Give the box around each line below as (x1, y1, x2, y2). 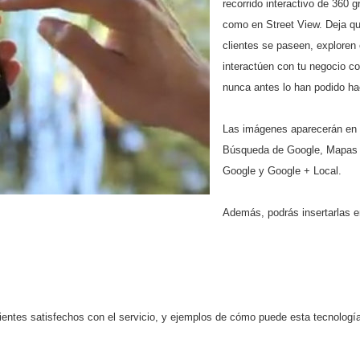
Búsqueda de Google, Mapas (223, 144, 358, 156)
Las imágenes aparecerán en (223, 123, 357, 135)
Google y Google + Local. (223, 165, 345, 177)
